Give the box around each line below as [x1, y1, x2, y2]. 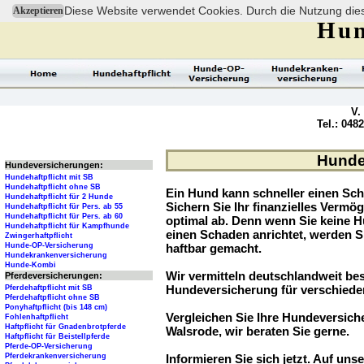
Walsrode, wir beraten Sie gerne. [166, 325, 349, 339]
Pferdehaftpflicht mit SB [5, 284, 93, 292]
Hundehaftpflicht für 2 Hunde [5, 193, 113, 201]
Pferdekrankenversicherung [5, 352, 106, 361]
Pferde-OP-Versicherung [5, 342, 93, 351]
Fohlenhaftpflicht [5, 313, 68, 322]
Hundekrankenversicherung [5, 251, 107, 260]
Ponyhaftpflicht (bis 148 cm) [5, 303, 107, 312]
